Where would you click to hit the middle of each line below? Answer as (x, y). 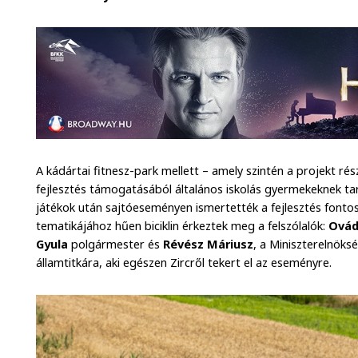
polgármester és (116, 244)
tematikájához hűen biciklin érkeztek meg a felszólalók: (181, 225)
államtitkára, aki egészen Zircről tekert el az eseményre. (184, 262)
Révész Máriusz (209, 244)
